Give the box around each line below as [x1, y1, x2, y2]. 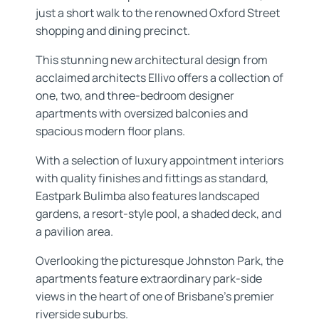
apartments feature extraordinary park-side [36, 271, 262, 287]
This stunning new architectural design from [36, 52, 268, 68]
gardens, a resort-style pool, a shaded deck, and [36, 206, 281, 222]
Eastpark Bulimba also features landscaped [36, 188, 259, 204]
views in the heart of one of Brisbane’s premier [36, 288, 274, 305]
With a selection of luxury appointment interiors [36, 152, 283, 169]
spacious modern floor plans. [36, 123, 185, 140]
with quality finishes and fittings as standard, [36, 170, 268, 187]
